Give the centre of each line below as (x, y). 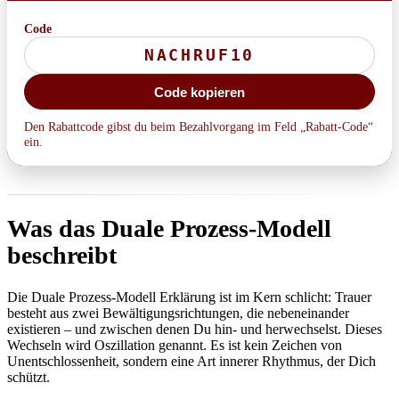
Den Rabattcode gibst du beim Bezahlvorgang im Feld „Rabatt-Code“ (199, 127)
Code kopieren (199, 92)
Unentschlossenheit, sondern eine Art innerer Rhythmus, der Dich (191, 362)
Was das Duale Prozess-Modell (169, 229)
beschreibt (62, 256)
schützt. (28, 378)
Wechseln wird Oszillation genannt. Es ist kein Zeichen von (175, 346)
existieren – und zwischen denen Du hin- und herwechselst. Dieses (195, 330)
